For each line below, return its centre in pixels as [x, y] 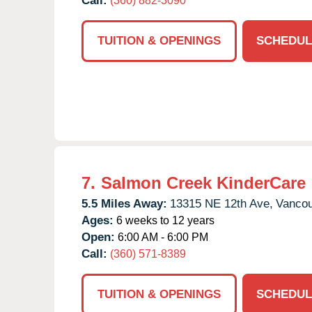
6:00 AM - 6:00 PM [162, 237]
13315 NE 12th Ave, [221, 203]
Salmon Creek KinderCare [203, 182]
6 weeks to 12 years [164, 220]
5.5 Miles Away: [124, 203]
